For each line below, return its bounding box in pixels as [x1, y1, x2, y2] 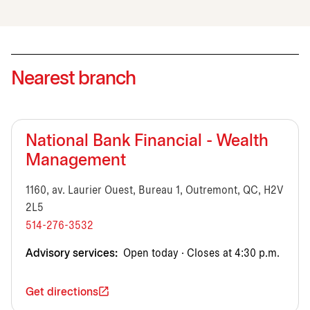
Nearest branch [11, 70, 136, 89]
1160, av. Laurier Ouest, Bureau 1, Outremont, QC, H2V [26, 185, 284, 196]
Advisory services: [26, 248, 118, 259]
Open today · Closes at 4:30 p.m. [120, 248, 280, 259]
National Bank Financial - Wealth [26, 134, 268, 149]
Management [26, 153, 126, 169]
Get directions [26, 286, 98, 298]
